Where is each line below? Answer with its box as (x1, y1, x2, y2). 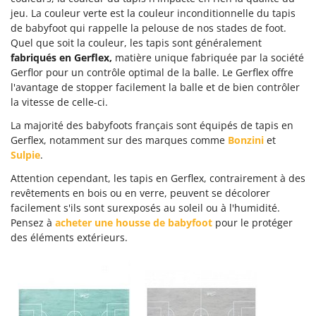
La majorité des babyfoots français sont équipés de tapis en (11, 118, 293, 132)
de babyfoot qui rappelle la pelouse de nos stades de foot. (11, 20, 286, 35)
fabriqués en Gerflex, (11, 50, 112, 64)
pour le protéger (212, 215, 293, 229)
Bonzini (228, 133, 264, 147)
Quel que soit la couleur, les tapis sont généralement (11, 35, 262, 49)
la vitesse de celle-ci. (11, 95, 111, 109)
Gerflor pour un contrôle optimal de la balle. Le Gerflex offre (11, 65, 293, 79)
